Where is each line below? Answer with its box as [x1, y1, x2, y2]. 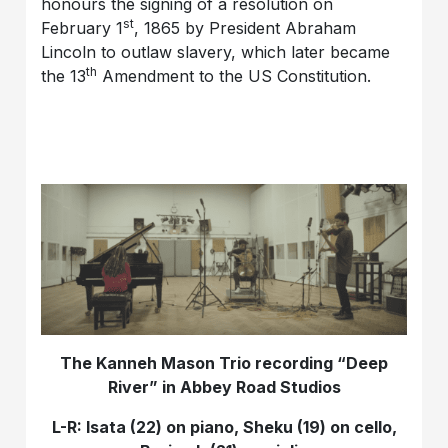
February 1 [41, 17, 124, 38]
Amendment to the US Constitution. [97, 65, 372, 86]
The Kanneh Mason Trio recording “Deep [60, 352, 388, 373]
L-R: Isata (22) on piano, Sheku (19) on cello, [51, 416, 397, 437]
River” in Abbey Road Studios [107, 376, 341, 397]
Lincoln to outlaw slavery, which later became [41, 41, 391, 62]
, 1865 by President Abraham [134, 17, 357, 38]
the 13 [41, 65, 87, 86]
